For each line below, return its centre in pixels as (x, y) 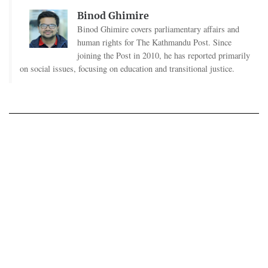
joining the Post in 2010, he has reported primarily (163, 56)
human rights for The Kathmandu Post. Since (154, 42)
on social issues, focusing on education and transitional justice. (127, 69)
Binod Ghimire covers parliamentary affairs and (158, 29)
